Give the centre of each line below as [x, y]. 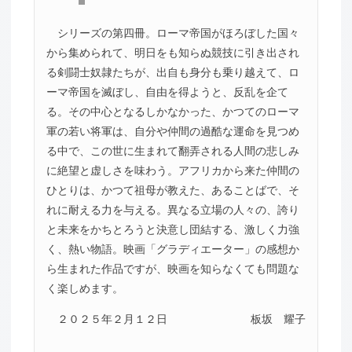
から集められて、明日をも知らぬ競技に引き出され [172, 52]
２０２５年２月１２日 [112, 319]
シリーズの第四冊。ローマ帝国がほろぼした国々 [178, 33]
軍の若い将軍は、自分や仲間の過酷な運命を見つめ [172, 131]
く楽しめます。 [84, 288]
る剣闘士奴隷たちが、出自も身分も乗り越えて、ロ [172, 72]
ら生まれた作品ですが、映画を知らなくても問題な [172, 268]
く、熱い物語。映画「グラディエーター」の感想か [172, 249]
